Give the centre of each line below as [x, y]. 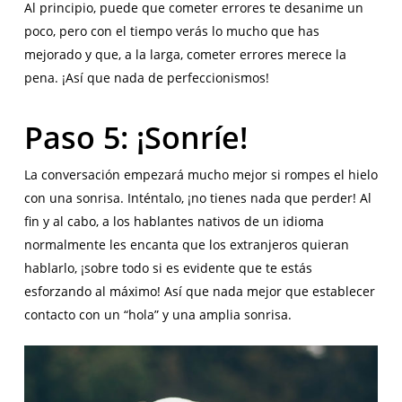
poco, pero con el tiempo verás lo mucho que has [171, 31]
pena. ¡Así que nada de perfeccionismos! [146, 78]
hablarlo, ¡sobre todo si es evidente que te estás [168, 268]
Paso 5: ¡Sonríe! [135, 138]
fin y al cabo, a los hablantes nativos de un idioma [174, 222]
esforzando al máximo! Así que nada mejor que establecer [199, 292]
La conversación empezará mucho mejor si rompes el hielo [201, 175]
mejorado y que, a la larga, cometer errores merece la [185, 55]
